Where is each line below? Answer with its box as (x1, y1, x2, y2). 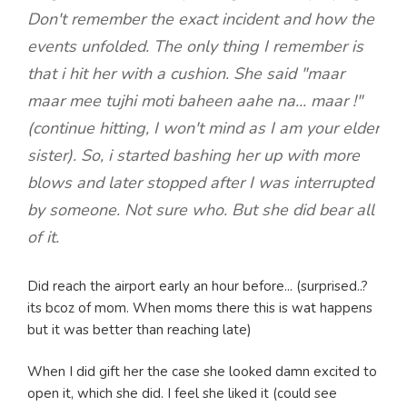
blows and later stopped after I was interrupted (27, 171, 373, 194)
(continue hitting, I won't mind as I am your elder (27, 116, 380, 139)
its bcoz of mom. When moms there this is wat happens (27, 298, 372, 317)
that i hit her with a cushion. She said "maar (27, 62, 344, 84)
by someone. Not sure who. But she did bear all (27, 198, 374, 221)
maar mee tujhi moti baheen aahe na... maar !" (27, 89, 362, 112)
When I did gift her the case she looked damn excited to (27, 362, 377, 382)
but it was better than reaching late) (27, 320, 252, 339)
